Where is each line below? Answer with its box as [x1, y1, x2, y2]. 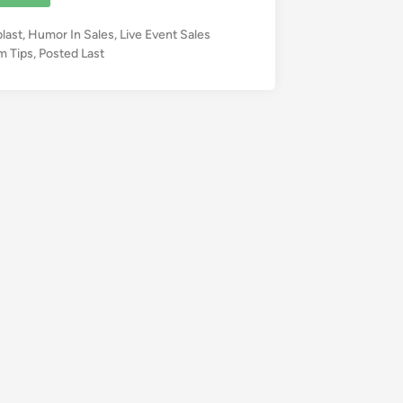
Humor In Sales [28, 27, 115, 43]
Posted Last [39, 46, 105, 62]
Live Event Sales [120, 27, 211, 43]
